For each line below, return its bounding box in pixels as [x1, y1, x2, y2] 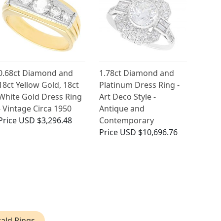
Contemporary [99, 115, 154, 126]
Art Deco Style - [99, 91, 156, 103]
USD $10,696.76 [120, 127, 178, 138]
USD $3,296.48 [18, 115, 72, 126]
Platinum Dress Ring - [99, 79, 180, 91]
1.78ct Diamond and [99, 68, 175, 79]
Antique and [99, 103, 145, 114]
